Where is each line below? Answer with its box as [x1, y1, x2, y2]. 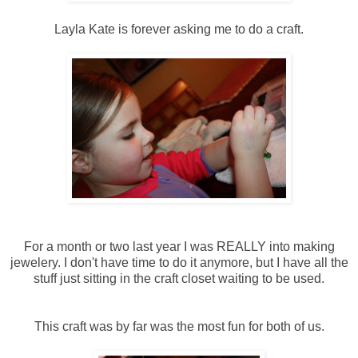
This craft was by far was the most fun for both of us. [34, 319, 324, 333]
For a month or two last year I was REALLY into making [23, 239, 335, 253]
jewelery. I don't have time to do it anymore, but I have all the [10, 255, 348, 269]
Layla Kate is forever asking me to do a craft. [54, 22, 304, 36]
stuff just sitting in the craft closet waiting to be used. [34, 271, 324, 285]
